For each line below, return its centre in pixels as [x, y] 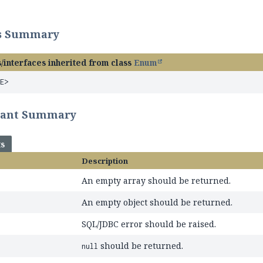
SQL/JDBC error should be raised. [149, 224]
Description [105, 161]
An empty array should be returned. [156, 181]
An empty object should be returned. [157, 202]
